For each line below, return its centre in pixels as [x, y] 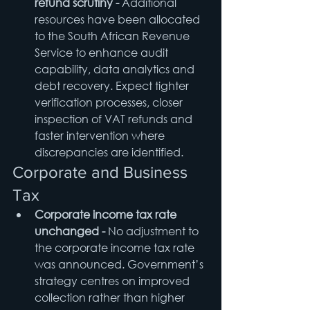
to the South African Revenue [113, 36]
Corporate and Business [102, 172]
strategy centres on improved [113, 281]
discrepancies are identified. [109, 152]
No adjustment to [155, 231]
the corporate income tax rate [116, 248]
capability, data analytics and [116, 69]
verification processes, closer [110, 102]
